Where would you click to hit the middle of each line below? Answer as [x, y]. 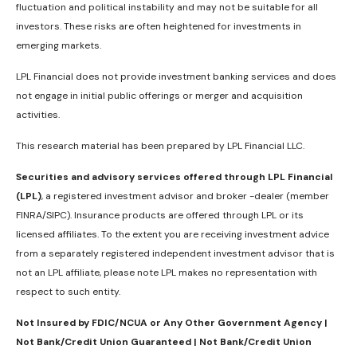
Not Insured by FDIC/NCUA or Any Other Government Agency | [172, 322]
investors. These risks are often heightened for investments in [159, 26]
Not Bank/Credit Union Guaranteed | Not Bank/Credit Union [164, 341]
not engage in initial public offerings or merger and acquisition [159, 95]
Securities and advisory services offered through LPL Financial [174, 177]
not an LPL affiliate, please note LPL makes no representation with [167, 272]
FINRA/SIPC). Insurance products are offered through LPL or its [160, 215]
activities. [38, 114]
